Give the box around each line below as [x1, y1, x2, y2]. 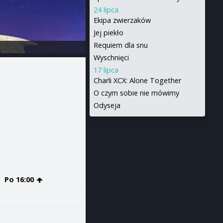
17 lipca [93, 65, 118, 75]
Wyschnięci [93, 53, 129, 62]
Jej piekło [93, 28, 123, 37]
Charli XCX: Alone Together [93, 76, 181, 85]
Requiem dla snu [93, 40, 148, 50]
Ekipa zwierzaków [93, 15, 151, 25]
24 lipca [93, 5, 118, 14]
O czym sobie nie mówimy [93, 88, 179, 98]
